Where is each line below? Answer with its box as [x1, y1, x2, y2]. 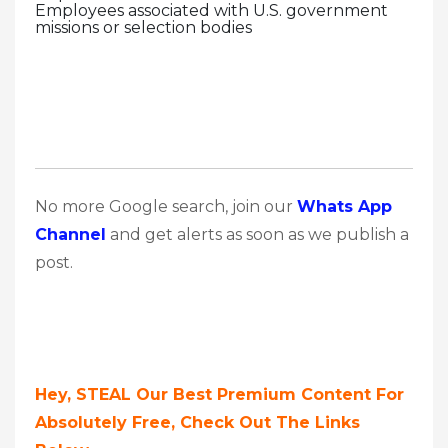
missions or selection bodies [35, 17, 252, 37]
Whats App [297, 196, 392, 216]
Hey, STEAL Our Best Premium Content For [35, 384, 404, 404]
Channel [35, 224, 106, 244]
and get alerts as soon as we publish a [106, 224, 409, 244]
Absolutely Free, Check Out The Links [35, 412, 360, 432]
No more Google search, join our [35, 196, 297, 216]
